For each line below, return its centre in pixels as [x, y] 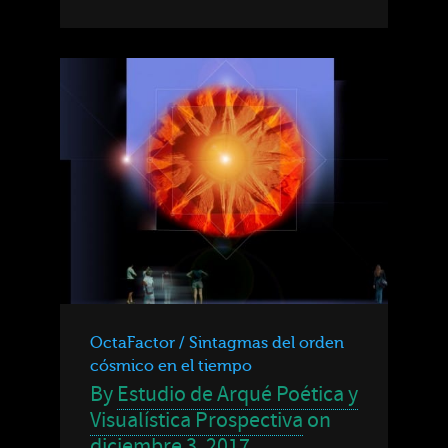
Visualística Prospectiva [196, 420]
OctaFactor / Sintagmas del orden [217, 342]
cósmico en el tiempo [171, 365]
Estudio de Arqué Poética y [237, 394]
